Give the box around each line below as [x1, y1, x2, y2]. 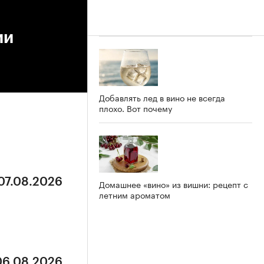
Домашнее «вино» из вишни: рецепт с [99, 177, 248, 190]
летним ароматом [99, 187, 170, 201]
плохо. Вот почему [99, 101, 172, 114]
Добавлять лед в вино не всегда [99, 90, 225, 104]
